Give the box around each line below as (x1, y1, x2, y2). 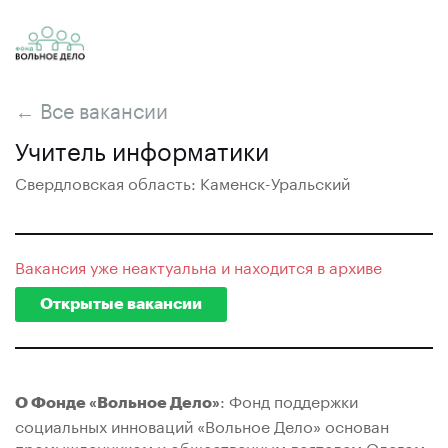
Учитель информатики (15, 130, 269, 167)
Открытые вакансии (40, 296, 202, 312)
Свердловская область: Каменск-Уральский (15, 169, 350, 194)
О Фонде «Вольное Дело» (15, 395, 220, 411)
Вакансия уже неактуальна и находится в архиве (15, 253, 382, 278)
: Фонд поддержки (220, 387, 358, 412)
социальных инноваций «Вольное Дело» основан (15, 412, 389, 437)
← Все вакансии (15, 92, 168, 124)
